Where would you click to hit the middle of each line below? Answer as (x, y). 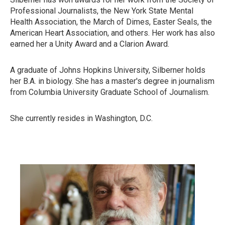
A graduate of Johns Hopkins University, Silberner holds (108, 70)
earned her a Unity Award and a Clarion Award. (90, 44)
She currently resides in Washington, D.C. (81, 118)
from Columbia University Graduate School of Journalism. (110, 92)
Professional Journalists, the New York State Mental (102, 11)
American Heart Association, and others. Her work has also (113, 33)
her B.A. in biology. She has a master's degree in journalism (112, 81)
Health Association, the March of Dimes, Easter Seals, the (111, 22)
